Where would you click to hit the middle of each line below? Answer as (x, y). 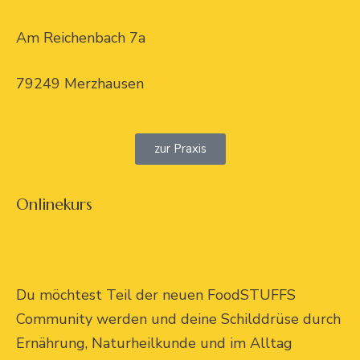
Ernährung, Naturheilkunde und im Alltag (154, 343)
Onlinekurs (54, 204)
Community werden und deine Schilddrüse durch (178, 319)
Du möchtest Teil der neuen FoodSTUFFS (156, 295)
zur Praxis (180, 148)
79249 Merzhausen (80, 83)
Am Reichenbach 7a (81, 37)
